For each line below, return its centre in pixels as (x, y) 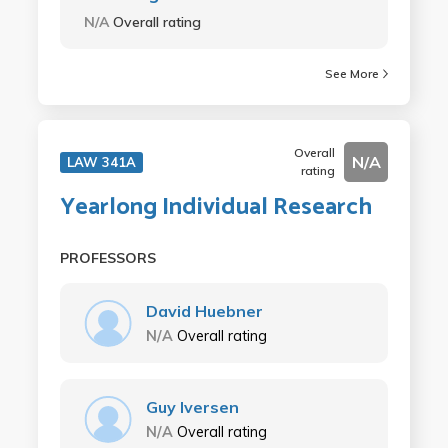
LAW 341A (101, 162)
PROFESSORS (107, 258)
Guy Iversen (192, 407)
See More (352, 73)
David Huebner (204, 311)
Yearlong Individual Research (215, 207)
